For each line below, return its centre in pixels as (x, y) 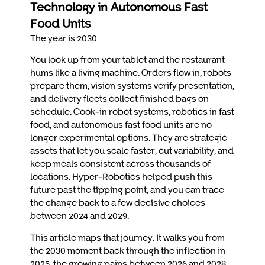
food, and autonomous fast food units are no (121, 125)
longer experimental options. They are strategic (129, 138)
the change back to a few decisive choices (118, 203)
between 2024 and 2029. (80, 216)
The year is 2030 (64, 38)
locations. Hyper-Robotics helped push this (121, 177)
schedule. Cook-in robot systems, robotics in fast (132, 112)
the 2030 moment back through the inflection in (128, 250)
